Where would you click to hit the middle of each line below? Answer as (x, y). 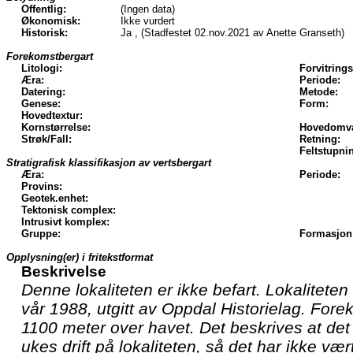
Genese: (41, 103)
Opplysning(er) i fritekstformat (80, 257)
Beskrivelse (64, 271)
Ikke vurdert (148, 20)
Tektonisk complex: (69, 210)
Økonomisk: (51, 20)
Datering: (43, 91)
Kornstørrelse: (56, 127)
